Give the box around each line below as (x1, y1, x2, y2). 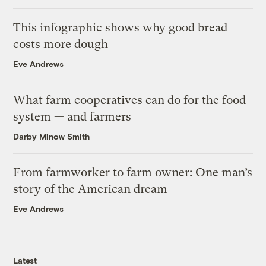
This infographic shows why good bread (13, 20, 228, 34)
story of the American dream (13, 182, 168, 196)
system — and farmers (13, 109, 132, 123)
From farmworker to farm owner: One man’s (13, 165, 253, 179)
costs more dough (13, 37, 109, 51)
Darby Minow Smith (13, 131, 90, 141)
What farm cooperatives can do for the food (13, 93, 246, 107)
